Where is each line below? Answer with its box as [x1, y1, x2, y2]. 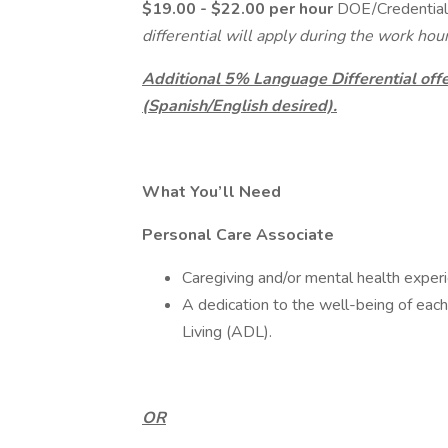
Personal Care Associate [142, 224, 334, 246]
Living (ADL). [182, 321, 276, 343]
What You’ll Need [142, 181, 281, 203]
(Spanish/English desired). [142, 95, 337, 117]
